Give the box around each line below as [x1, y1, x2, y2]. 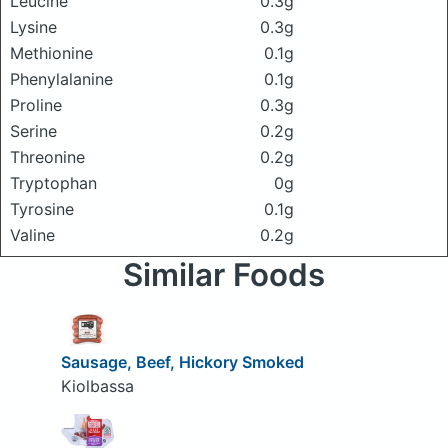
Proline [10, 95, 62, 115]
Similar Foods [123, 256, 325, 294]
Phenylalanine [10, 69, 113, 89]
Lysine [10, 17, 57, 37]
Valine [10, 225, 55, 245]
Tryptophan [10, 173, 97, 193]
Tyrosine [10, 199, 74, 219]
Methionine [10, 43, 93, 63]
